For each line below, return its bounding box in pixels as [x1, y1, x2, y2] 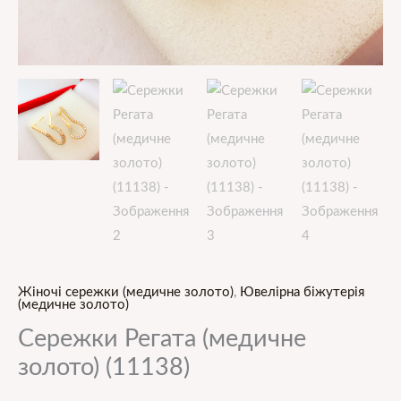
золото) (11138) [18, 354, 190, 380]
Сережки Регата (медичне [18, 326, 306, 351]
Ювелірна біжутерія [240, 286, 364, 300]
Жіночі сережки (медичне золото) [18, 286, 234, 300]
